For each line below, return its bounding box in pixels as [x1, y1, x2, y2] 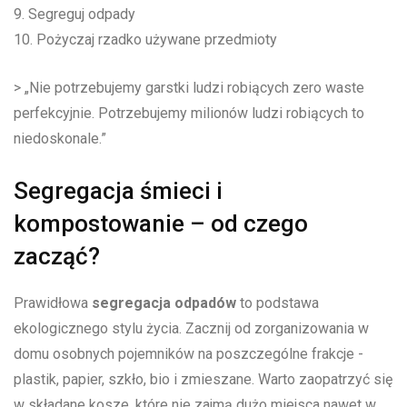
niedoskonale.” [14, 130, 106, 148]
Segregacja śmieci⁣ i [14, 177, 223, 205]
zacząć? [14, 243, 100, 271]
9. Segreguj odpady [14, 5, 135, 24]
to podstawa [236, 294, 319, 313]
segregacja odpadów [92, 294, 236, 313]
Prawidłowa [14, 294, 92, 313]
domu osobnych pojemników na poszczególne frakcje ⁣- [14, 345, 363, 363]
